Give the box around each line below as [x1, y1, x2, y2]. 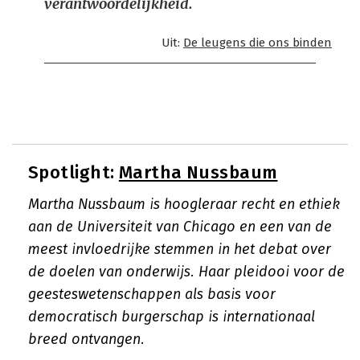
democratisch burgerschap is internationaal [28, 308, 315, 325]
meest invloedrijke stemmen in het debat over [28, 240, 331, 258]
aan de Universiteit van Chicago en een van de [28, 218, 332, 235]
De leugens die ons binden [183, 35, 332, 50]
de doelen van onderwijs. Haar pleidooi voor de [28, 263, 345, 280]
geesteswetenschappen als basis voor [28, 285, 276, 303]
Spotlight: [28, 162, 119, 183]
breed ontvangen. [28, 330, 145, 348]
